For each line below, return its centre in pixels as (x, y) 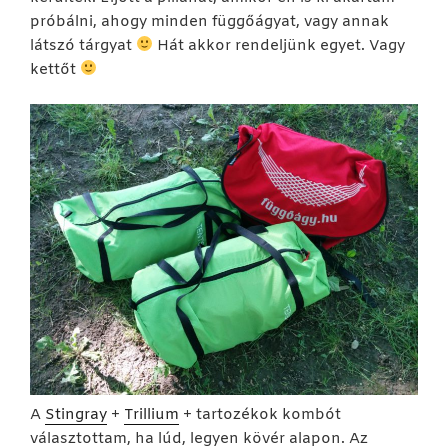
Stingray (76, 415)
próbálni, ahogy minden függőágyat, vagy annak (209, 21)
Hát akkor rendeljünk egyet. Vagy (279, 45)
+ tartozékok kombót (260, 415)
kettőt (55, 69)
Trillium (151, 415)
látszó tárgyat (83, 45)
